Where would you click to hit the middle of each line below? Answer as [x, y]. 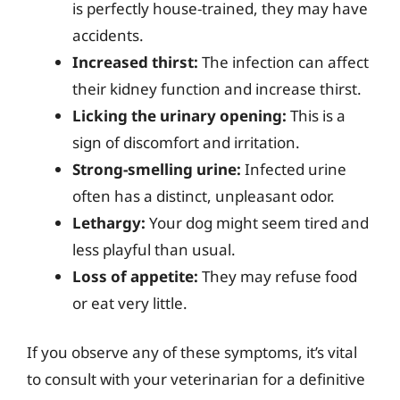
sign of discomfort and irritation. [186, 142]
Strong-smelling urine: [157, 169]
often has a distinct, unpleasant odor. [204, 196]
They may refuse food [278, 276]
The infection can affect [283, 62]
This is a [316, 115]
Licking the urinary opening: [179, 115]
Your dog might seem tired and [257, 222]
